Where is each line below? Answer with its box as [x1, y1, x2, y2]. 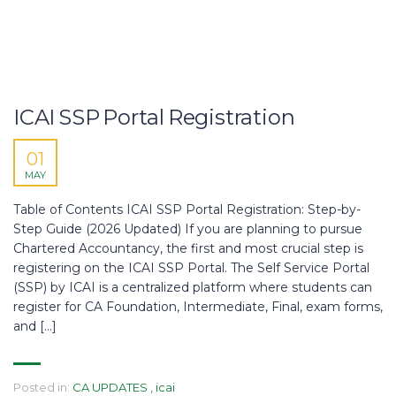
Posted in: [13, 380, 70, 394]
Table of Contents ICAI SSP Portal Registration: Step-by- [13, 202, 361, 217]
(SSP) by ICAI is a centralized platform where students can [13, 279, 372, 295]
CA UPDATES [72, 380, 148, 394]
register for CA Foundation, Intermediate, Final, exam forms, [13, 299, 383, 315]
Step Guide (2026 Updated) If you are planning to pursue [13, 221, 362, 237]
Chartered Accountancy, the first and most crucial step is [13, 240, 363, 256]
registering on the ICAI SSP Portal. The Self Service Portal [13, 260, 369, 276]
